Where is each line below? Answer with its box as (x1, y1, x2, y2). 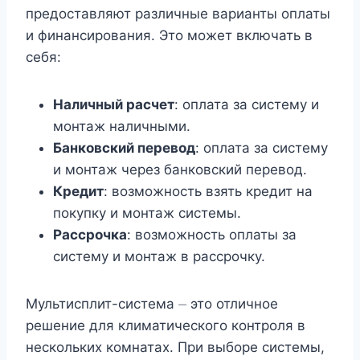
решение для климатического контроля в (26, 317, 305, 334)
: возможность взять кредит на (104, 183, 313, 200)
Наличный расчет (53, 96, 174, 113)
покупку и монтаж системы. (53, 205, 241, 222)
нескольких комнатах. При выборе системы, (26, 339, 325, 356)
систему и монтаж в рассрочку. (53, 248, 265, 265)
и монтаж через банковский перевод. (53, 162, 307, 178)
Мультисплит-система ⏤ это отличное (26, 296, 278, 313)
